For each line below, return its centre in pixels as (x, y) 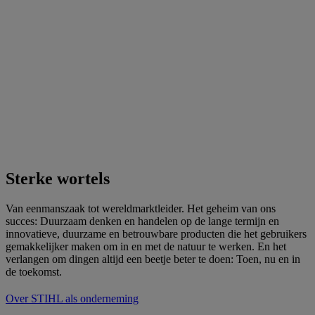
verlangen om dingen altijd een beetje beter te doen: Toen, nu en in (153, 259)
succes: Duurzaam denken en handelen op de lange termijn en (142, 221)
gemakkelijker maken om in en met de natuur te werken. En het (146, 246)
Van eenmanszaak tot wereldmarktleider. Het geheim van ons (141, 208)
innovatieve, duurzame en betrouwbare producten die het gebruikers (156, 234)
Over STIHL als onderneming (72, 298)
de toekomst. (34, 272)
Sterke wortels (58, 179)
